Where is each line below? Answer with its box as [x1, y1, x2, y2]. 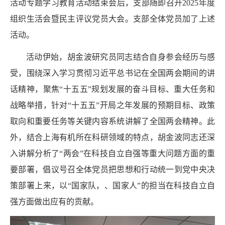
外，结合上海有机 [10, 133, 76, 142]
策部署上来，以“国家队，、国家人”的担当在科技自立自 [10, 181, 215, 190]
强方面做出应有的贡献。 [10, 197, 98, 206]
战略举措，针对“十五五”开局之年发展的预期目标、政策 [10, 101, 215, 109]
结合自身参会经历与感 [133, 53, 215, 61]
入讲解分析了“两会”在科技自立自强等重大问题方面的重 [10, 149, 215, 158]
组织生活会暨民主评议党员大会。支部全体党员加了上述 [10, 15, 215, 23]
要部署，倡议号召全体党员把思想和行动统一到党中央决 [10, 165, 215, 174]
